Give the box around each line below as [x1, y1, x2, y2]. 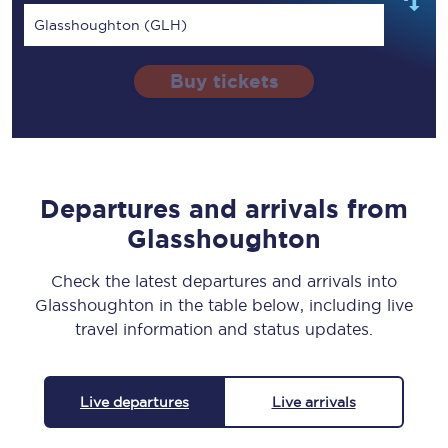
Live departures [80, 394, 189, 411]
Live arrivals [271, 394, 356, 411]
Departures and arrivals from [40, 195, 408, 224]
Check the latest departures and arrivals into [51, 272, 397, 291]
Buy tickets [169, 71, 279, 93]
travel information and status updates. [75, 320, 373, 339]
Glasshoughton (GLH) [34, 17, 187, 34]
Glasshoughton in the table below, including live [35, 296, 413, 315]
